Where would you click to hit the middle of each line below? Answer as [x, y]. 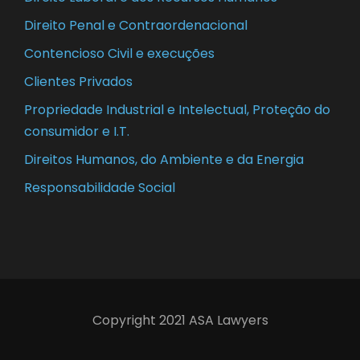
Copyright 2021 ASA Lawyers [180, 321]
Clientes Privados [78, 82]
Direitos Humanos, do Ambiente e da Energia [164, 160]
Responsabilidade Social [100, 188]
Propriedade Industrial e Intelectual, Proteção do [177, 110]
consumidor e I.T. [77, 132]
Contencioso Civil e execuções [119, 54]
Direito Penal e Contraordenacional [136, 26]
